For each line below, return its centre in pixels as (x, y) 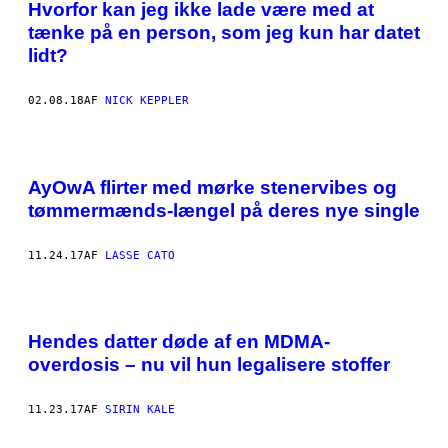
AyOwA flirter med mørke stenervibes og (212, 187)
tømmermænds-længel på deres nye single (224, 210)
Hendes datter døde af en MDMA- (179, 342)
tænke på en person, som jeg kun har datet (224, 33)
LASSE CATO (140, 255)
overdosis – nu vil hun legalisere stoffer (209, 365)
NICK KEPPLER (147, 101)
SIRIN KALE (140, 410)
